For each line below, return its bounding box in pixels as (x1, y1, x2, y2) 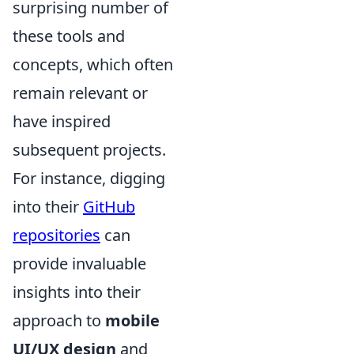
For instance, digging (13, 168, 165, 189)
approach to (13, 310, 105, 331)
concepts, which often (13, 54, 173, 75)
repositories (13, 224, 100, 246)
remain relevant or (13, 82, 148, 104)
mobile (105, 310, 160, 331)
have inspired (13, 111, 111, 132)
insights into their (13, 281, 141, 303)
